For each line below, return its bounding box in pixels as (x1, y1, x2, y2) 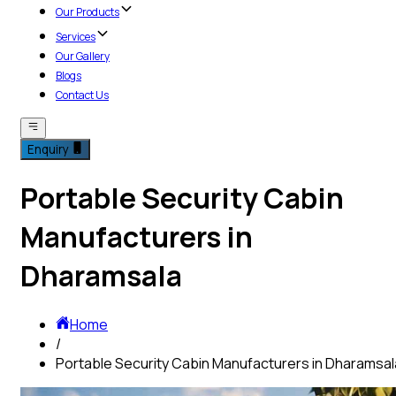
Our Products (56, 4, 119, 19)
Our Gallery (56, 48, 110, 64)
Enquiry (27, 141, 72, 157)
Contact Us (56, 87, 109, 103)
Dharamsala (20, 256, 182, 296)
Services (56, 28, 95, 44)
